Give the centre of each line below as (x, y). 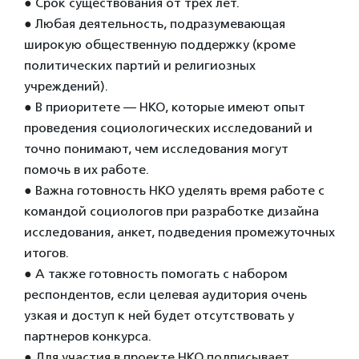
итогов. (46, 253)
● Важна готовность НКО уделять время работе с (174, 190)
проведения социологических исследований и (168, 128)
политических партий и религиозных (140, 65)
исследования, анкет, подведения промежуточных (179, 232)
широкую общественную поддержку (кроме (160, 44)
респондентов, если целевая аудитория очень (165, 294)
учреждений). (66, 86)
